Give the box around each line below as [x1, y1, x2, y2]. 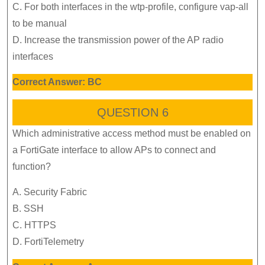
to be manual [12, 18, 67, 29]
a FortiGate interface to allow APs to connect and [12, 145, 216, 156]
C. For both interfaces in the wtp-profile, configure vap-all [12, 2, 248, 12]
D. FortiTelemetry [12, 237, 84, 247]
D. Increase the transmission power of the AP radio [12, 35, 224, 46]
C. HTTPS [12, 220, 56, 231]
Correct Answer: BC [12, 77, 102, 88]
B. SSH [12, 203, 44, 214]
